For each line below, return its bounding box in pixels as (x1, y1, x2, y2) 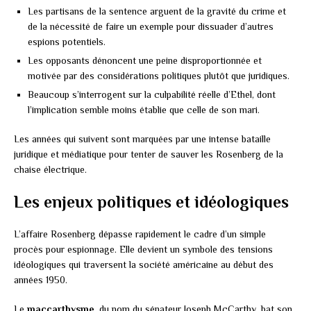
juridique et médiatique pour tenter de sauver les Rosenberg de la (14, 148, 283, 160)
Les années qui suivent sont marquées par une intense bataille (14, 133, 271, 144)
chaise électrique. (14, 163, 87, 175)
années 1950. (14, 274, 67, 285)
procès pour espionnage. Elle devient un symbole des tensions (14, 243, 273, 255)
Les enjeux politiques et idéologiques (14, 192, 289, 211)
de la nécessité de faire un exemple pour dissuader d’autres (28, 20, 274, 32)
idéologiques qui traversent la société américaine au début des (14, 258, 274, 270)
